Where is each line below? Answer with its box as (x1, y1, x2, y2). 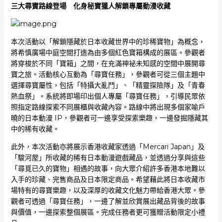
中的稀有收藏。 (10, 124, 59, 133)
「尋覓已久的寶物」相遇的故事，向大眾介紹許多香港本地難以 (10, 164, 205, 173)
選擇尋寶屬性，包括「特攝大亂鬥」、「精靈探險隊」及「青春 (10, 81, 205, 90)
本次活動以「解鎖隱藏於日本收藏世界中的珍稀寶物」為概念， (10, 37, 205, 46)
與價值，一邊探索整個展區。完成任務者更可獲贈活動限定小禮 (10, 208, 205, 217)
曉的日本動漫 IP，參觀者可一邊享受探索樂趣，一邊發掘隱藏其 (10, 113, 208, 122)
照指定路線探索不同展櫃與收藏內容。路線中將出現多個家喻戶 (10, 103, 205, 111)
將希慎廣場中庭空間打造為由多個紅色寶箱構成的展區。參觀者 (10, 48, 205, 57)
